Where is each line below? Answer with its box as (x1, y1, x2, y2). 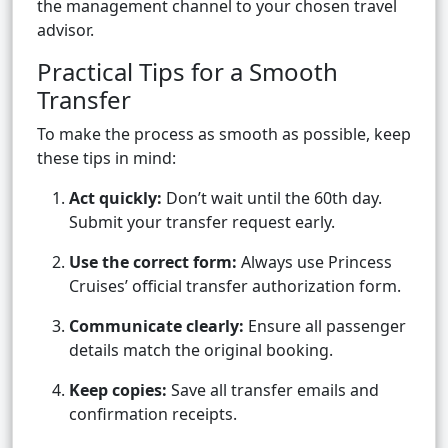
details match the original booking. (69, 339, 333, 362)
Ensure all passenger (244, 315, 406, 338)
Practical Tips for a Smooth (37, 55, 338, 89)
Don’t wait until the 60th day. (162, 187, 382, 210)
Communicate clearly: (69, 315, 244, 338)
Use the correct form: (69, 251, 237, 274)
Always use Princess (237, 251, 392, 274)
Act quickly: (69, 187, 162, 210)
